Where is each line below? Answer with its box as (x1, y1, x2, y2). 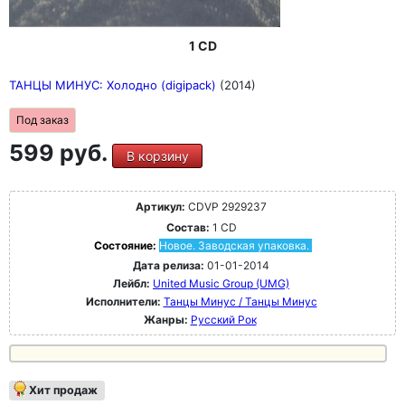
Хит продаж (29, 383, 98, 397)
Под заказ (16, 113, 69, 127)
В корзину (126, 148, 189, 164)
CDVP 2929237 (185, 200, 267, 213)
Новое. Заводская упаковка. (158, 239, 309, 252)
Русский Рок (190, 313, 257, 326)
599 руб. (9, 139, 112, 166)
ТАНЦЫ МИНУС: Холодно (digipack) (9, 78, 220, 92)
